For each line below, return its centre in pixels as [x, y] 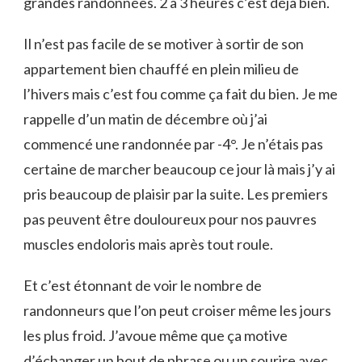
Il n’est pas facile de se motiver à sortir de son [164, 43]
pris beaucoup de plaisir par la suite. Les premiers [176, 194]
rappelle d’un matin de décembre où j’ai [145, 118]
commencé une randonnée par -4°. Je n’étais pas [173, 143]
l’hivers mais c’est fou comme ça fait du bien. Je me [181, 93]
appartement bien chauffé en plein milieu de [161, 68]
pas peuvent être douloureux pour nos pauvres [170, 219]
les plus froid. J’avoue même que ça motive [156, 335]
